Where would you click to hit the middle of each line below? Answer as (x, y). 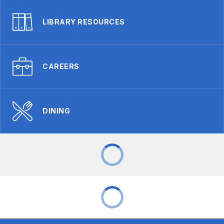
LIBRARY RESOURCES (84, 21)
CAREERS (61, 66)
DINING (56, 110)
